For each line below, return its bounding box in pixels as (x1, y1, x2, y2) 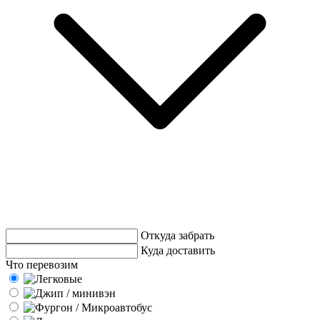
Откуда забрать (141, 229, 214, 241)
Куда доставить (141, 244, 215, 256)
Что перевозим (6, 258, 78, 271)
